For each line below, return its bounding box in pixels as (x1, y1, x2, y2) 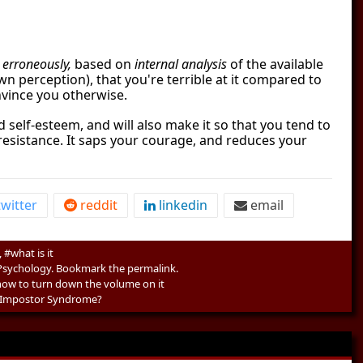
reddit (77, 196, 117, 214)
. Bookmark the (51, 261, 127, 275)
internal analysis (135, 55, 227, 73)
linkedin (156, 196, 207, 214)
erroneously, (2, 55, 71, 73)
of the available (227, 55, 323, 73)
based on (71, 55, 135, 73)
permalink (127, 261, 176, 275)
